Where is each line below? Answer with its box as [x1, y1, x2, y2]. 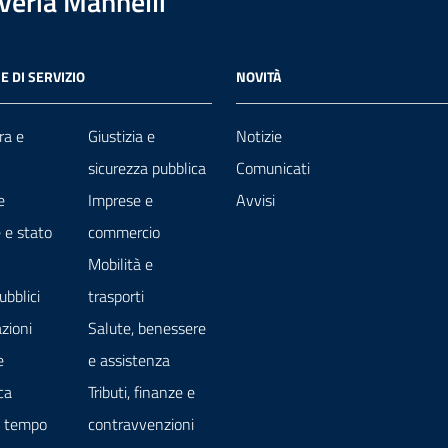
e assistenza [88, 348, 170, 373]
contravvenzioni [88, 412, 194, 437]
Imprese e [88, 188, 153, 213]
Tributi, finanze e [88, 380, 195, 405]
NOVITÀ [236, 66, 281, 88]
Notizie [236, 124, 282, 149]
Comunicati [236, 156, 310, 181]
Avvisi [236, 188, 275, 213]
